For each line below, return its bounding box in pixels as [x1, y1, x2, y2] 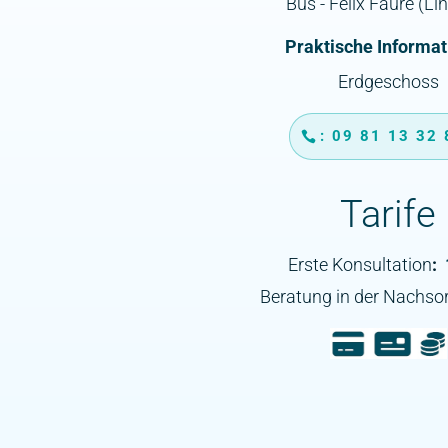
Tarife [340, 191, 437, 236]
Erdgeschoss [337, 70, 439, 92]
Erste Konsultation [287, 253, 432, 275]
